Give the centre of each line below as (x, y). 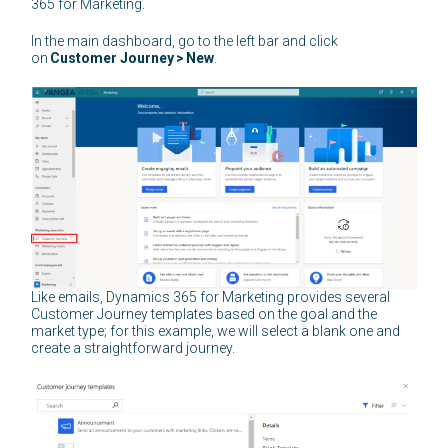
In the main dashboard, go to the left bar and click (185, 41)
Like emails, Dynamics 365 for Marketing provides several (211, 296)
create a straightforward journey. (133, 347)
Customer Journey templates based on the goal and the (204, 313)
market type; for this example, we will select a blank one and (216, 330)
